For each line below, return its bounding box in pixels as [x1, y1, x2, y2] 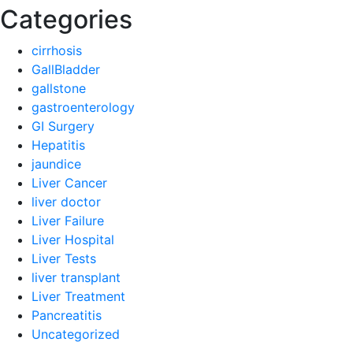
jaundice [32, 156, 81, 172]
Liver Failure [32, 213, 104, 229]
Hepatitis [32, 137, 85, 153]
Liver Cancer [32, 175, 107, 191]
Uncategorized [32, 326, 120, 342]
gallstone [32, 80, 86, 96]
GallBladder [32, 61, 100, 77]
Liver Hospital [32, 232, 114, 247]
